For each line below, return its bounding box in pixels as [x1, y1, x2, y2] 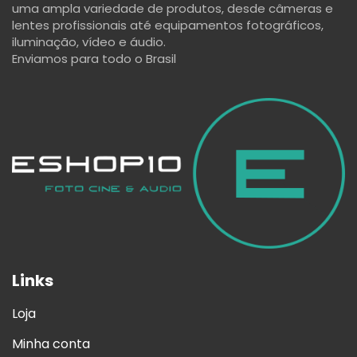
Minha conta [12, 335, 90, 354]
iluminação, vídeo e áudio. [12, 33, 166, 51]
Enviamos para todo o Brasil [12, 50, 176, 68]
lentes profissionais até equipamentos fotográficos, [12, 17, 324, 34]
